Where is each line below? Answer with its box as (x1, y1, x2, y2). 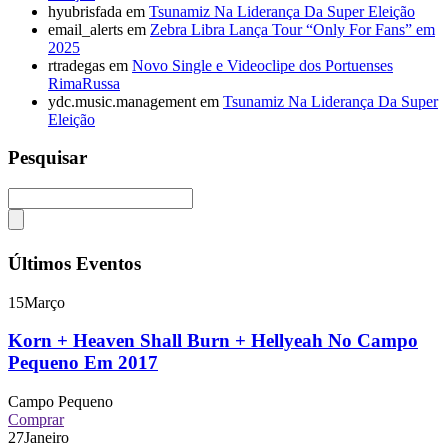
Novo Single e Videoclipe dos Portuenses (132, 56, 393, 74)
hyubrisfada (48, 2, 122, 20)
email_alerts (48, 20, 123, 38)
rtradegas (48, 56, 105, 74)
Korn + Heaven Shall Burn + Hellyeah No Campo (8, 330, 418, 352)
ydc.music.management (48, 92, 196, 110)
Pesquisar (8, 147, 87, 169)
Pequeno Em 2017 (8, 352, 158, 374)
